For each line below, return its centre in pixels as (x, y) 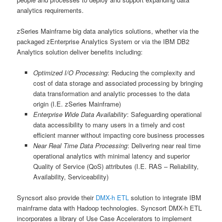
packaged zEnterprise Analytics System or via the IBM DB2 (103, 41)
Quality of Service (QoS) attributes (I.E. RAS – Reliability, (116, 166)
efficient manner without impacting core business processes (119, 135)
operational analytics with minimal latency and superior (111, 156)
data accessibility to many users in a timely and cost (109, 124)
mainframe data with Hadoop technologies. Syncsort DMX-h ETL (110, 208)
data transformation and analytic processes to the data (111, 93)
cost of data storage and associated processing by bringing (118, 83)
